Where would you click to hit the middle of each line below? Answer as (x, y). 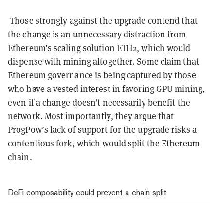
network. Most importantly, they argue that (91, 116)
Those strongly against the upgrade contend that (104, 20)
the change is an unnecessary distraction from (97, 34)
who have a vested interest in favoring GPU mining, (107, 89)
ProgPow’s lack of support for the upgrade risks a (102, 129)
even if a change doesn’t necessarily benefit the (99, 102)
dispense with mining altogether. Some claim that (103, 61)
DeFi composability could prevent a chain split (87, 192)
